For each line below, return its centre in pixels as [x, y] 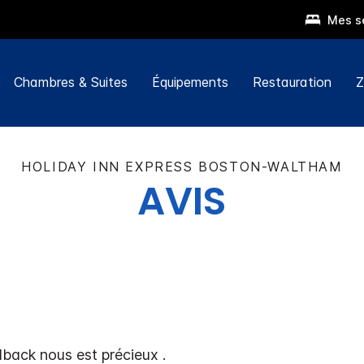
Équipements [190, 82]
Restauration [292, 82]
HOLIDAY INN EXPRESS [107, 166]
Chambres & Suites [70, 82]
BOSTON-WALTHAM [271, 166]
